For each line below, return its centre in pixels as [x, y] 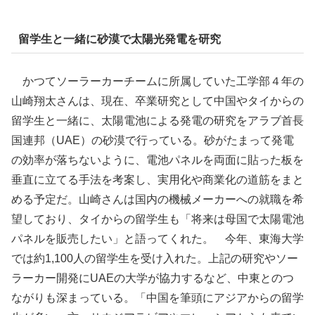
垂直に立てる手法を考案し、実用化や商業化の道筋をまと [157, 179]
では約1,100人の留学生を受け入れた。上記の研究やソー [155, 258]
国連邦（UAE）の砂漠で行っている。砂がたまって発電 [153, 140]
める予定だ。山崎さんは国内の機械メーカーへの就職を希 [157, 199]
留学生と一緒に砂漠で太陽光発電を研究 [119, 39]
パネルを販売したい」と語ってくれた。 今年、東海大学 [157, 238]
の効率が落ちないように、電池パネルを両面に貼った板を [157, 160]
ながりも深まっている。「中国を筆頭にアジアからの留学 [157, 297]
